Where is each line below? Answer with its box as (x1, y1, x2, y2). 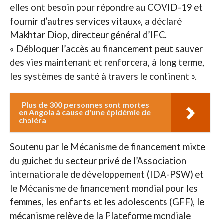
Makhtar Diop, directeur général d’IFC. (9, 29, 167, 41)
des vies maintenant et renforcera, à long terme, (9, 57, 204, 68)
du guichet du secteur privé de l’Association (9, 155, 186, 166)
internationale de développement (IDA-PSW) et (9, 169, 204, 180)
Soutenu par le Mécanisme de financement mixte (9, 141, 205, 153)
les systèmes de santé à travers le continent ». (9, 71, 197, 82)
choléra (18, 115, 46, 125)
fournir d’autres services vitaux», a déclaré (9, 16, 182, 27)
